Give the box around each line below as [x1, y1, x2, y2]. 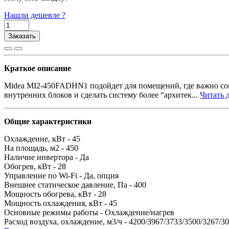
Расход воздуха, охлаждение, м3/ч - [4, 217, 129, 226]
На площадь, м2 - [4, 143, 66, 152]
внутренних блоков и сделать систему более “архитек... [4, 90, 200, 99]
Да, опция [84, 171, 119, 180]
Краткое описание [4, 63, 71, 73]
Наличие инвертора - [4, 152, 80, 162]
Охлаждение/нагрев [105, 208, 174, 217]
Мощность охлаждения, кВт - [4, 198, 109, 208]
